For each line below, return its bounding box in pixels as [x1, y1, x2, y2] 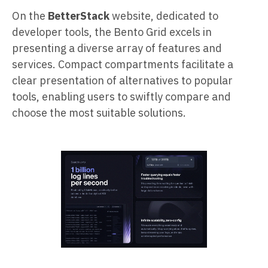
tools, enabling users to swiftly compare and [12, 89, 231, 103]
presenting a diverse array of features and [12, 41, 222, 55]
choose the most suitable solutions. [12, 105, 186, 120]
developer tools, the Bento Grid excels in [12, 25, 212, 39]
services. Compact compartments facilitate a [12, 57, 233, 71]
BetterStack [48, 8, 109, 23]
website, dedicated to [109, 8, 218, 23]
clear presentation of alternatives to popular [12, 73, 233, 87]
